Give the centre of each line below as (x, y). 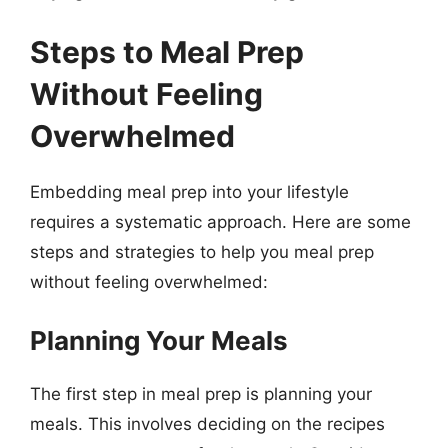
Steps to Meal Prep (167, 52)
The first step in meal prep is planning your (201, 393)
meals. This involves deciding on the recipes (207, 423)
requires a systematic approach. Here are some (220, 222)
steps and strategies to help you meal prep (202, 252)
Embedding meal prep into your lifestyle (189, 192)
